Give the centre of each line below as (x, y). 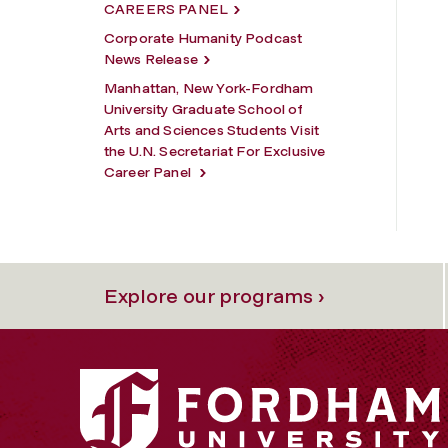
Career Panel (149, 172)
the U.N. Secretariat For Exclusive (215, 151)
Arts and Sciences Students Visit (212, 130)
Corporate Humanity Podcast (203, 38)
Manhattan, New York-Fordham (209, 88)
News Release (151, 59)
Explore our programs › (214, 295)
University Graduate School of (204, 109)
